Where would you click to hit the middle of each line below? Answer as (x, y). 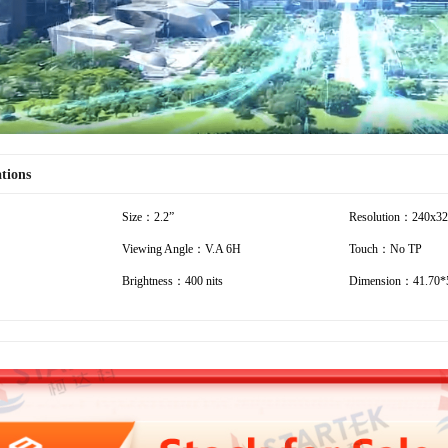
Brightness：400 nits (172, 280)
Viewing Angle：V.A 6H (181, 248)
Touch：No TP (385, 248)
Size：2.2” (148, 216)
